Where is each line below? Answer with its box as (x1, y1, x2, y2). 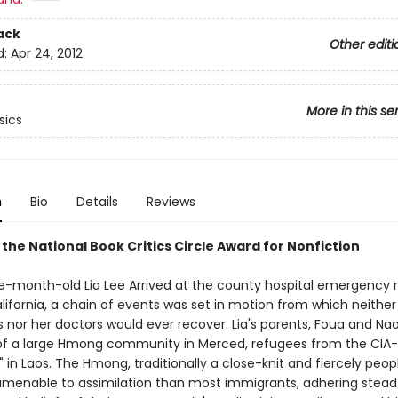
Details (76, 193, 118, 211)
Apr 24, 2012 (10, 44, 83, 63)
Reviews (146, 193, 195, 211)
